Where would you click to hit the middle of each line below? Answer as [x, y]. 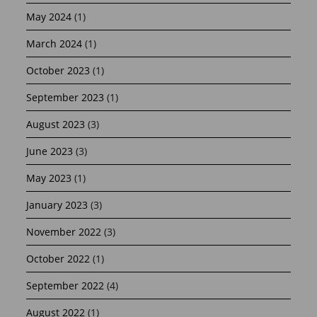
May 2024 [49, 16]
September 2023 [65, 97]
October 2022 [58, 258]
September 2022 [65, 285]
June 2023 [50, 151]
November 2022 [64, 231]
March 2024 [54, 43]
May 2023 [49, 178]
